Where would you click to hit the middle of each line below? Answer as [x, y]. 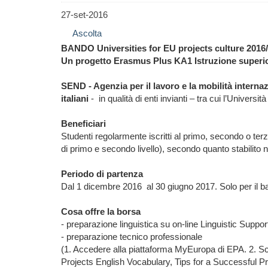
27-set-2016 [84, 15]
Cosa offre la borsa [101, 211]
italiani [76, 98]
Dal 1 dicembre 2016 [101, 186]
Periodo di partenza [102, 174]
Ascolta [87, 33]
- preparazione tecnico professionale [132, 237]
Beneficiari [83, 124]
